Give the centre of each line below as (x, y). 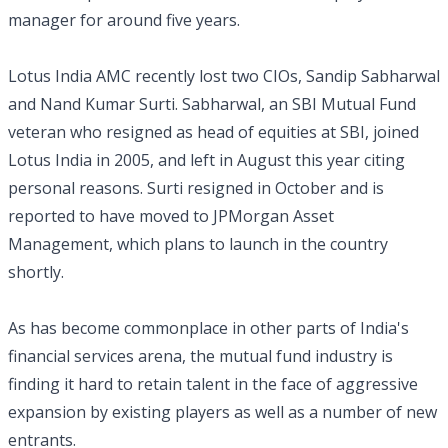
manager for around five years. (124, 20)
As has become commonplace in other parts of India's (208, 328)
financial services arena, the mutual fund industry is (200, 356)
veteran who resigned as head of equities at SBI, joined (213, 132)
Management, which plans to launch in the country (198, 244)
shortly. (36, 272)
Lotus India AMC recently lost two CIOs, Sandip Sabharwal (224, 76)
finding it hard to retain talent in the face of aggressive (213, 384)
